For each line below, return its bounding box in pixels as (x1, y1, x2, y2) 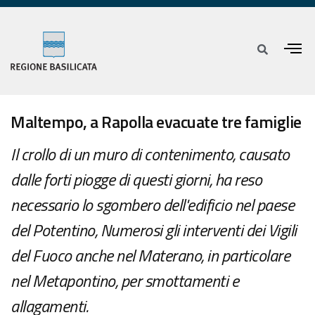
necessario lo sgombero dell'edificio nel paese (11, 192, 294, 218)
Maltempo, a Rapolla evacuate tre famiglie (11, 109, 302, 135)
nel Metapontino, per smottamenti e (11, 268, 238, 294)
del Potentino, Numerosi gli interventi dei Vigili (11, 217, 297, 243)
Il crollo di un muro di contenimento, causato (11, 141, 290, 167)
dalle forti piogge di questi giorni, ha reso (11, 167, 262, 193)
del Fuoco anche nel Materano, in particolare (11, 243, 290, 269)
